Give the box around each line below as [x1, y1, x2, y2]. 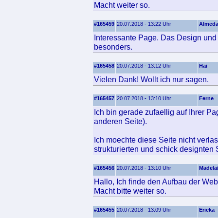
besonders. [94, 42, 132, 51]
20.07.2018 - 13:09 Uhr [117, 207, 171, 213]
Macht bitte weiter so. [94, 186, 166, 195]
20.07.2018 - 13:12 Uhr [117, 63, 171, 69]
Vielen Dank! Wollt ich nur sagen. [94, 75, 209, 84]
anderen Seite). [94, 117, 147, 126]
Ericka [199, 207, 215, 213]
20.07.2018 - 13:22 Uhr [117, 21, 171, 27]
